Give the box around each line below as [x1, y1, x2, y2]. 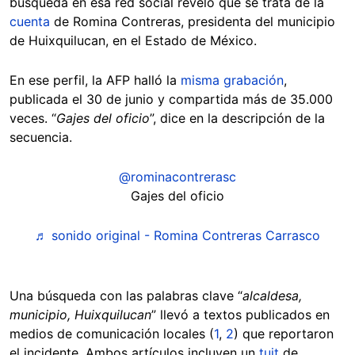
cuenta [10, 13, 54, 29]
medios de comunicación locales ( [10, 325, 214, 342]
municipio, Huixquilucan [10, 306, 151, 323]
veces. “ [10, 109, 56, 126]
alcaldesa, [242, 287, 302, 303]
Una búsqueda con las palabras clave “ [10, 287, 242, 303]
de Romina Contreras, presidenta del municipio [54, 13, 335, 29]
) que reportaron [234, 325, 334, 342]
